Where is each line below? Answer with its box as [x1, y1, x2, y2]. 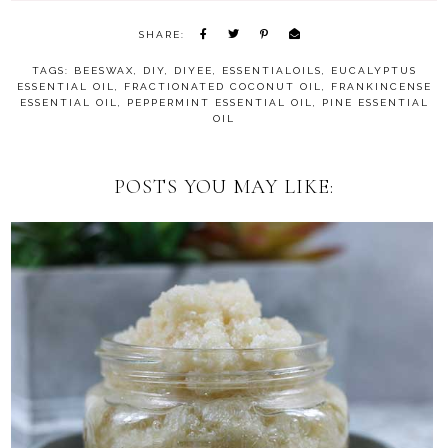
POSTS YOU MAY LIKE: [114, 175, 334, 200]
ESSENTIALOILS [221, 65, 322, 77]
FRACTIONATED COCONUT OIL [123, 81, 322, 93]
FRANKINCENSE [330, 81, 432, 93]
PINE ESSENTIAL [321, 97, 429, 109]
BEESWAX [73, 65, 134, 77]
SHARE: [139, 29, 185, 41]
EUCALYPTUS [330, 65, 417, 77]
